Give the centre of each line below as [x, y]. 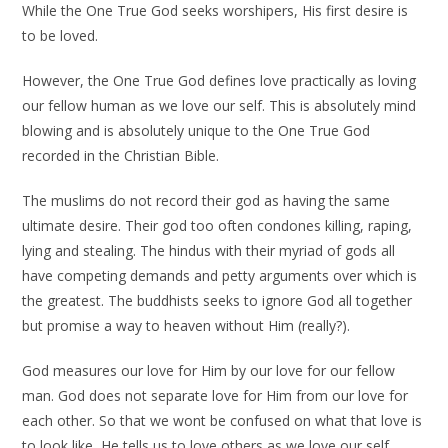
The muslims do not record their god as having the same [206, 200]
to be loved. [60, 35]
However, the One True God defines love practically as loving [219, 80]
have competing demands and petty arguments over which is [220, 275]
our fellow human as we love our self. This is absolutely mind [219, 105]
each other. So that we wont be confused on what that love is [222, 420]
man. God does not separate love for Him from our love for [215, 395]
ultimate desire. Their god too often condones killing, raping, [217, 225]
